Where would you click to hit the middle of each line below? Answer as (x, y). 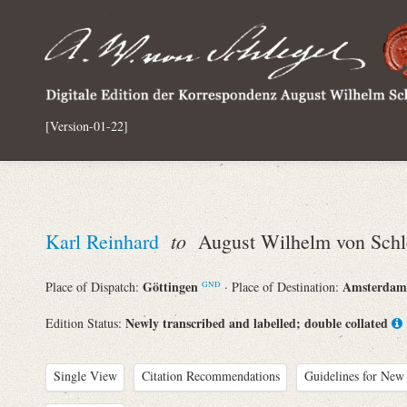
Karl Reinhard (105, 241)
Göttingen (172, 287)
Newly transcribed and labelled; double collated (257, 323)
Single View (85, 376)
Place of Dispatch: (94, 287)
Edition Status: (85, 323)
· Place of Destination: (283, 287)
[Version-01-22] (87, 125)
